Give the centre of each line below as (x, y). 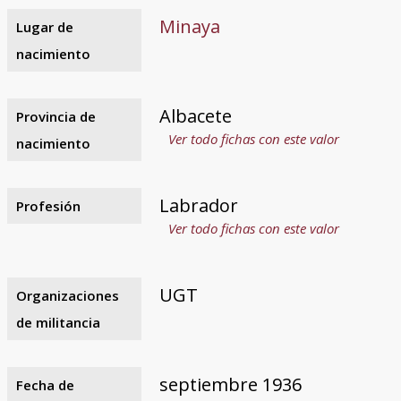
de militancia (58, 322)
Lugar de (44, 26)
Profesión (48, 205)
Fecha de (45, 384)
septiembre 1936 (230, 384)
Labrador (198, 205)
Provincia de (55, 116)
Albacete (195, 115)
